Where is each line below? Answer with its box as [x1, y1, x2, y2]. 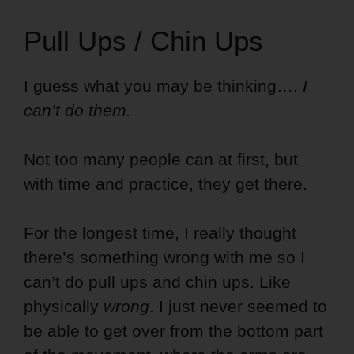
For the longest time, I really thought [24, 224, 296, 243]
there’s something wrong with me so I [24, 248, 305, 267]
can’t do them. [24, 101, 131, 120]
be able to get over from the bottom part [24, 322, 323, 341]
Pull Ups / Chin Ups [24, 25, 263, 57]
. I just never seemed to [149, 297, 327, 316]
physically [24, 297, 104, 316]
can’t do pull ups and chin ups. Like [24, 273, 291, 292]
